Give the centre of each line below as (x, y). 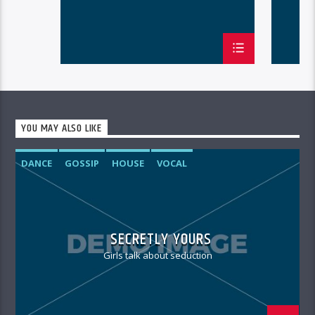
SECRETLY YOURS (161, 239)
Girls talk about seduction (157, 256)
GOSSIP (82, 163)
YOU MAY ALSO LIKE (62, 129)
